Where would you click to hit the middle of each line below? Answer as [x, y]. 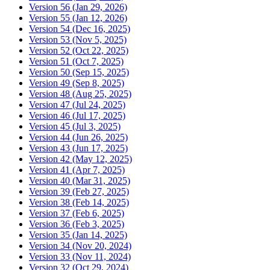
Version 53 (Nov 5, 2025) [78, 39]
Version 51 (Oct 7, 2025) [76, 61]
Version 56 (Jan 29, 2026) [78, 7]
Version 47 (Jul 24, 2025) [77, 104]
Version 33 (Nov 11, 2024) [80, 256]
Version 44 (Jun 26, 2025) [78, 137]
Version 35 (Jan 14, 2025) [78, 234]
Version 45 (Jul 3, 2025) [75, 126]
